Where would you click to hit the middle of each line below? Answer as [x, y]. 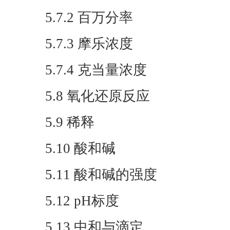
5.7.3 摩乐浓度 [89, 44]
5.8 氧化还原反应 [98, 96]
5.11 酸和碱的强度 [101, 175]
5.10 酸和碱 [80, 148]
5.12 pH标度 [82, 201]
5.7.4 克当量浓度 [96, 70]
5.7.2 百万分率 [89, 17]
